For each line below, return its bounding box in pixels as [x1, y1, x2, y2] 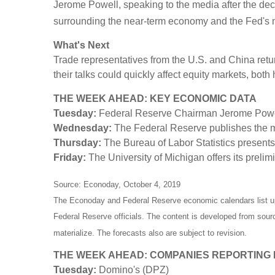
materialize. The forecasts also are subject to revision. [53, 228, 247, 238]
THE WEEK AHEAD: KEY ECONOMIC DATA [53, 93, 257, 104]
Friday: [53, 152, 86, 163]
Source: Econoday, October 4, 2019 [53, 180, 180, 190]
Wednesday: [53, 122, 112, 133]
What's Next [53, 39, 109, 50]
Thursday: [53, 137, 101, 148]
